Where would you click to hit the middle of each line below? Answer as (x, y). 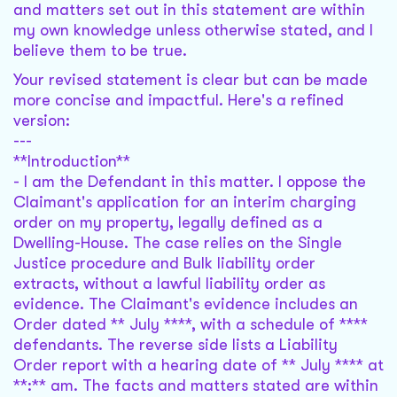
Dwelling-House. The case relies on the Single (178, 243)
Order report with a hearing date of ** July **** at (198, 366)
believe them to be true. (100, 51)
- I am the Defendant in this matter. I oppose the (190, 182)
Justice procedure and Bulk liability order (164, 264)
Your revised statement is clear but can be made (191, 80)
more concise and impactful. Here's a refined (179, 101)
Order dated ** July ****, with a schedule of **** (191, 325)
